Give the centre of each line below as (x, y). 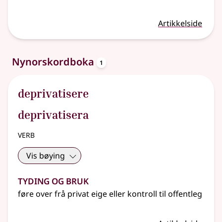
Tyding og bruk (53, 180)
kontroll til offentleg (164, 194)
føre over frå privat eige (63, 194)
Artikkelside (180, 24)
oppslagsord (137, 61)
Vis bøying (46, 156)
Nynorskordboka (54, 62)
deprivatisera (53, 115)
